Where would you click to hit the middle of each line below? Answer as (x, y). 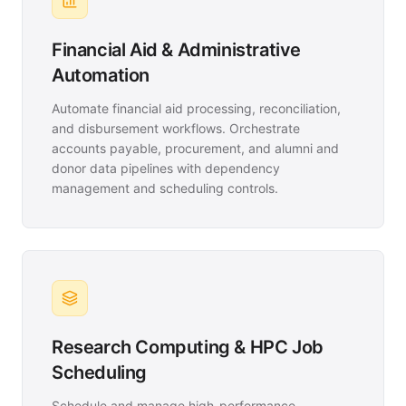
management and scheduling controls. (165, 188)
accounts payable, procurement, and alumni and (195, 148)
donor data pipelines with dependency (166, 168)
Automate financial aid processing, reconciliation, (196, 108)
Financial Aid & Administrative (177, 50)
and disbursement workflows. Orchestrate (176, 128)
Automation (101, 75)
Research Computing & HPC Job (188, 347)
